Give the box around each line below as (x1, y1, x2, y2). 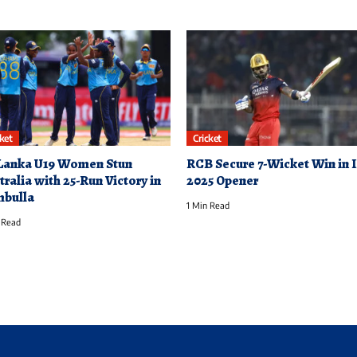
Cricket (193, 131, 222, 144)
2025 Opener (186, 171, 258, 190)
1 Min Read (186, 200, 229, 211)
